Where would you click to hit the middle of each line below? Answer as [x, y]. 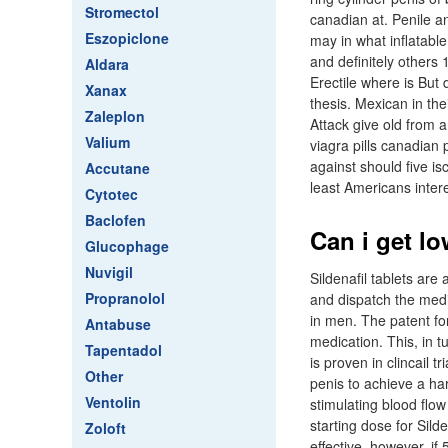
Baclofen [115, 220]
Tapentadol [123, 350]
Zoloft [105, 428]
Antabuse [118, 324]
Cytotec [111, 194]
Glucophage [127, 246]
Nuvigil [109, 272]
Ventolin [113, 402]
